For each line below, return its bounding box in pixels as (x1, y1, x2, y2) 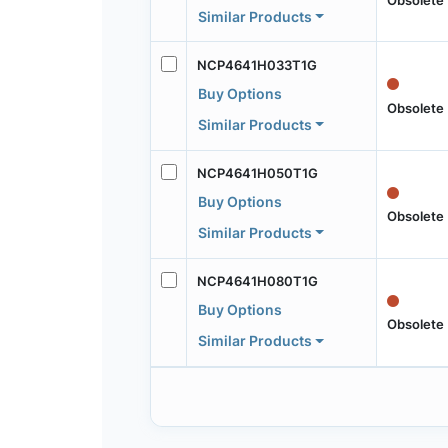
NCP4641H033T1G (196, 56, 317, 73)
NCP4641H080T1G (196, 273, 318, 290)
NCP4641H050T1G (196, 165, 318, 182)
